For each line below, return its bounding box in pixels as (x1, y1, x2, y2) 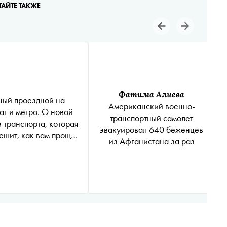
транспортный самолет (110, 111, 193, 124)
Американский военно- (108, 100, 195, 112)
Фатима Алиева (119, 88, 184, 99)
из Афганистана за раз (108, 135, 195, 147)
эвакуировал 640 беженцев (100, 123, 203, 135)
